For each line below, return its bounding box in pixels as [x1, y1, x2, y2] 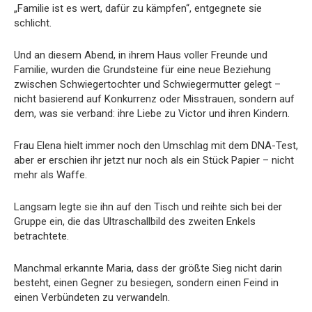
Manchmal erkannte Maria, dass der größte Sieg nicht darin [14, 261, 282, 274]
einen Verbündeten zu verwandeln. [14, 290, 170, 304]
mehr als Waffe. [14, 168, 87, 181]
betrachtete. [14, 229, 69, 242]
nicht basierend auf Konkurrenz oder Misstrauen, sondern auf [14, 92, 295, 105]
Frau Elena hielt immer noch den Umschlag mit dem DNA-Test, [14, 139, 298, 152]
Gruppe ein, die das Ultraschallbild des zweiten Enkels [14, 214, 256, 228]
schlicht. [14, 16, 52, 29]
